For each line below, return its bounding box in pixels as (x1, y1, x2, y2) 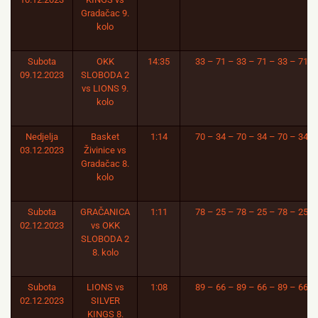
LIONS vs (86, 282, 124, 292)
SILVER (90, 295, 120, 306)
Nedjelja (26, 131, 58, 142)
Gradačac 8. (81, 158, 129, 169)
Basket (91, 131, 119, 142)
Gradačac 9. (81, 8, 129, 18)
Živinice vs (84, 145, 126, 155)
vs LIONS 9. (82, 83, 128, 94)
